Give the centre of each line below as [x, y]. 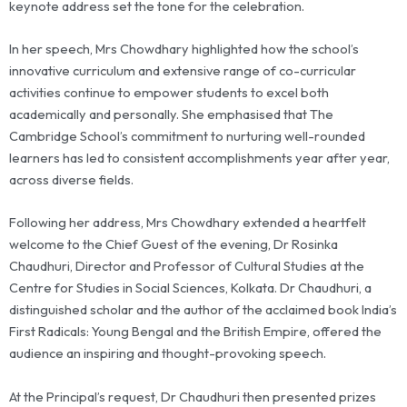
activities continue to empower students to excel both [169, 92]
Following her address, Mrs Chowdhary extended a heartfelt [188, 223]
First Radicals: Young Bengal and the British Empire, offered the [195, 332]
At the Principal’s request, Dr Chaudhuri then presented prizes [193, 396]
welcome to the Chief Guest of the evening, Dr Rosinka [174, 244]
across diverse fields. [71, 179]
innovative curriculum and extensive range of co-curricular [183, 70]
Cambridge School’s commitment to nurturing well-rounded [187, 136]
